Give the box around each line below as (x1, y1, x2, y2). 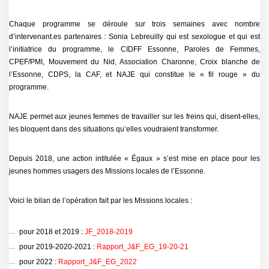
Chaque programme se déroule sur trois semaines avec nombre (9, 20, 260, 28)
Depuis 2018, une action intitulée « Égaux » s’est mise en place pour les (9, 154, 260, 163)
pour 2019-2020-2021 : (19, 242, 97, 251)
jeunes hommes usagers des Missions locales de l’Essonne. (9, 167, 205, 175)
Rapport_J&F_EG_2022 (58, 257, 137, 266)
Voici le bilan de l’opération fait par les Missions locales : (9, 196, 192, 205)
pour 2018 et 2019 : (19, 227, 85, 236)
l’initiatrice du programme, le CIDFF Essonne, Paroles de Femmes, (9, 45, 260, 53)
